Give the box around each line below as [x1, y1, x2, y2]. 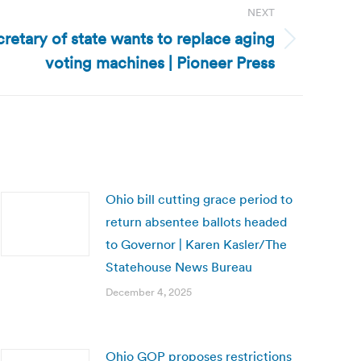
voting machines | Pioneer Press [45, 52, 275, 73]
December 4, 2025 [106, 285, 192, 299]
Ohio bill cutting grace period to [106, 191, 293, 207]
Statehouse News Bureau [106, 259, 252, 275]
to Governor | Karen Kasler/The [106, 236, 287, 252]
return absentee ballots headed [106, 214, 287, 230]
